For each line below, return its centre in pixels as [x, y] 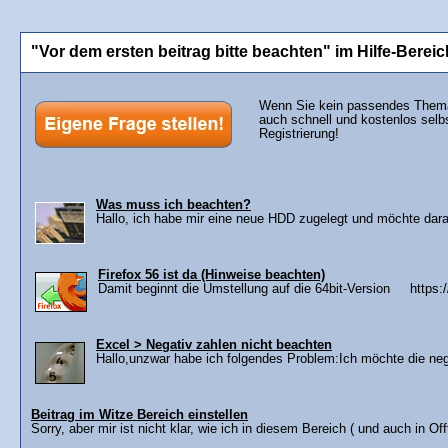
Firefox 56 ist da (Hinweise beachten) [211, 274]
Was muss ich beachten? [173, 204]
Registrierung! [299, 133]
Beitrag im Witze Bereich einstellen [139, 414]
